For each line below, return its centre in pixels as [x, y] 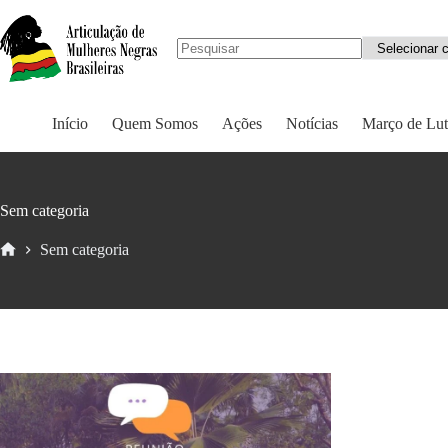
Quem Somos [155, 123]
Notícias [312, 123]
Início [70, 123]
